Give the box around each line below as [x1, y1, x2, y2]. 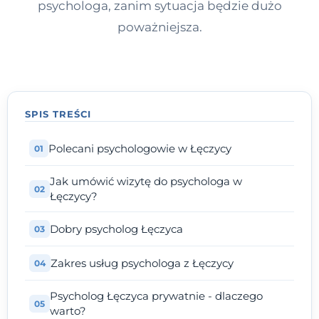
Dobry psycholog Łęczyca [50, 222, 183, 236]
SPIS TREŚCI [25, 108, 92, 120]
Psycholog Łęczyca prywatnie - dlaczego [50, 289, 263, 303]
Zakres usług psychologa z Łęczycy [51, 256, 234, 271]
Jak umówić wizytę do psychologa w [50, 174, 242, 189]
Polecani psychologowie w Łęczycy [48, 142, 231, 156]
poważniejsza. [117, 19, 202, 34]
